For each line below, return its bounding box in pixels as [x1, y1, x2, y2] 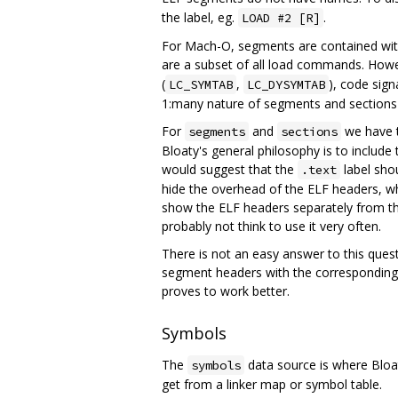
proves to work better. [162, 283, 290, 300]
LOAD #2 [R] [242, 10, 320, 27]
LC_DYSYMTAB [247, 76, 325, 93]
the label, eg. [162, 9, 238, 27]
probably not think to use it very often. [162, 218, 381, 235]
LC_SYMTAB [169, 76, 233, 93]
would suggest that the [162, 161, 298, 179]
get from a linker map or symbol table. [162, 376, 382, 394]
